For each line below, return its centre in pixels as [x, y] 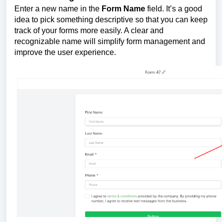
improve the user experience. [65, 53]
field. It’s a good [174, 9]
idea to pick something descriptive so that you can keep [111, 20]
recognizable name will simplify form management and [110, 42]
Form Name [123, 9]
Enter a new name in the [58, 9]
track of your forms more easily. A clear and [89, 31]
